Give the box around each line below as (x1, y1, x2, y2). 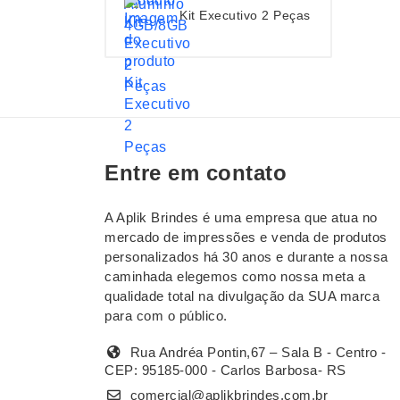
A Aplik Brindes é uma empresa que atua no (104, 210, 378, 226)
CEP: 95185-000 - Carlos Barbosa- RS (104, 362, 346, 379)
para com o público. (104, 308, 228, 324)
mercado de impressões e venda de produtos (104, 229, 387, 246)
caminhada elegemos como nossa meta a (104, 269, 365, 285)
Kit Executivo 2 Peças (179, 7, 311, 22)
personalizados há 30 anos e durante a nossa (104, 249, 388, 265)
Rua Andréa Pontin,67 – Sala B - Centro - (126, 345, 387, 361)
